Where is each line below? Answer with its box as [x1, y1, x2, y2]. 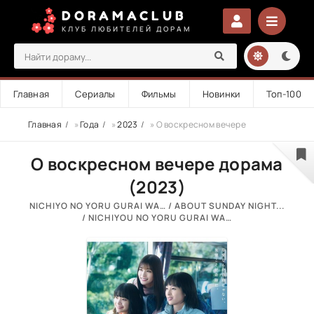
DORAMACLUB [62, 7, 187, 23]
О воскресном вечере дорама [31, 152, 283, 175]
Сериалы [75, 88, 116, 100]
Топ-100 [266, 88, 301, 100]
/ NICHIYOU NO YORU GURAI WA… [82, 212, 232, 224]
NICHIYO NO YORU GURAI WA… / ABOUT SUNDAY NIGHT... [29, 200, 285, 212]
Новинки [202, 88, 240, 100]
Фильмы [141, 88, 177, 100]
